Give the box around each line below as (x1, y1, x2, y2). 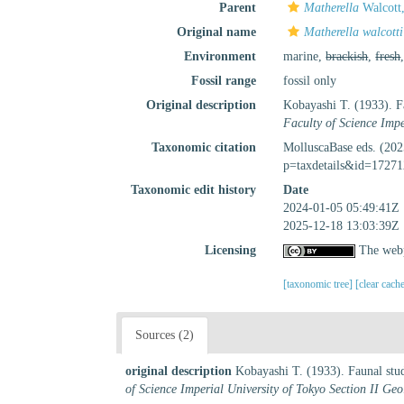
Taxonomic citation (151, 141, 257, 154)
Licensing (205, 243, 257, 257)
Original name (177, 25, 257, 39)
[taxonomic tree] (283, 278, 356, 290)
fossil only (283, 74, 337, 87)
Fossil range (191, 74, 257, 87)
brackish (326, 50, 369, 63)
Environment (184, 50, 257, 63)
